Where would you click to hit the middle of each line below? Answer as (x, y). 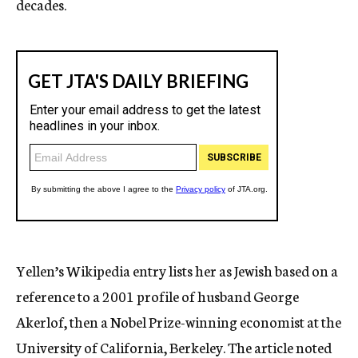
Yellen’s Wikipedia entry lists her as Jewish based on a (177, 270)
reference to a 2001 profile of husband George (157, 296)
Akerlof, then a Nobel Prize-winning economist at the (179, 321)
